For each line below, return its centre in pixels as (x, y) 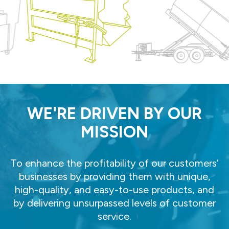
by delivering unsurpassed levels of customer (114, 203)
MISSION (114, 132)
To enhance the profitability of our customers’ (114, 163)
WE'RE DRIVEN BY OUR (114, 113)
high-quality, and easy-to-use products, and (114, 190)
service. (114, 216)
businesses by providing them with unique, (114, 176)
